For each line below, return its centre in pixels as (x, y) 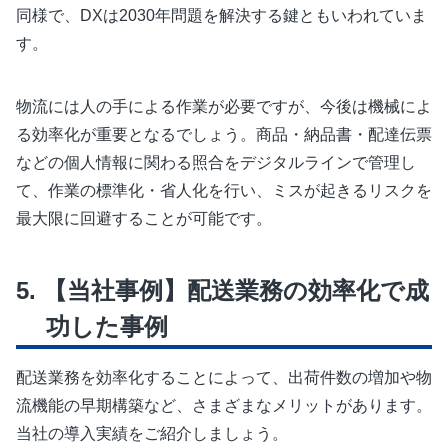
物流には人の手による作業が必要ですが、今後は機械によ (224, 106)
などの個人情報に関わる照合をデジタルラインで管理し (216, 162)
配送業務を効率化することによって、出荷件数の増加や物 (224, 377)
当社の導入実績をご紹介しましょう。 (152, 433)
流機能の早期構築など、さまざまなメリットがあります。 (224, 405)
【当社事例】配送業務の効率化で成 (232, 290)
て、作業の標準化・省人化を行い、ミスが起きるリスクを (224, 190)
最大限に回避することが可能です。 (144, 218)
